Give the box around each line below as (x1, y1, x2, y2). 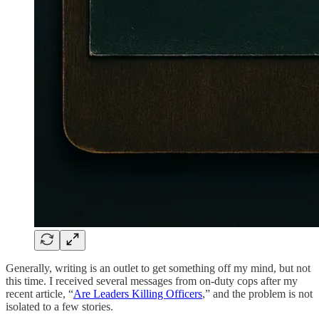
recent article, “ (6, 287, 73, 300)
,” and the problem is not (202, 287, 313, 300)
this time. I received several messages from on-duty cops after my (6, 274, 298, 287)
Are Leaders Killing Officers (73, 287, 202, 300)
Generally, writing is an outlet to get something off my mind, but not (6, 261, 310, 274)
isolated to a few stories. (6, 300, 113, 313)
